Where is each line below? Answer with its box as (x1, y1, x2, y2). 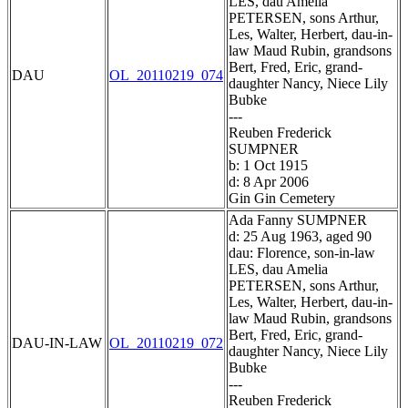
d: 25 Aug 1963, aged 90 (229, 229, 372, 245)
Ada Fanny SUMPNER (229, 212, 367, 229)
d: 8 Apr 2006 (229, 174, 309, 190)
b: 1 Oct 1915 (229, 158, 308, 174)
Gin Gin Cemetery (229, 190, 335, 207)
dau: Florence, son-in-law (229, 245, 375, 261)
